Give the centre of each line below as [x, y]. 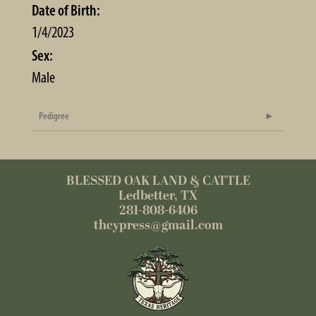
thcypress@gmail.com [158, 226]
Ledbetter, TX [158, 196]
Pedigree [54, 116]
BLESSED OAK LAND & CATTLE [158, 181]
